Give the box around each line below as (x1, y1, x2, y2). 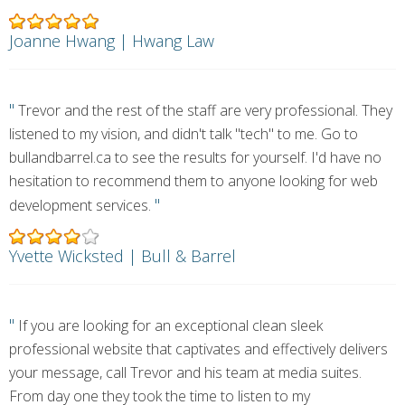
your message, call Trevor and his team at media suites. (9, 363, 362, 382)
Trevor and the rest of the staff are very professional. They (14, 100, 392, 120)
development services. (9, 195, 155, 215)
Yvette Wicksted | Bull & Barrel (9, 245, 236, 267)
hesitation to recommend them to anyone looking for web (9, 171, 378, 191)
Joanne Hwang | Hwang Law (9, 30, 214, 52)
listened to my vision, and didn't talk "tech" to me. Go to (9, 124, 358, 144)
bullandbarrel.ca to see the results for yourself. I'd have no (9, 147, 381, 167)
